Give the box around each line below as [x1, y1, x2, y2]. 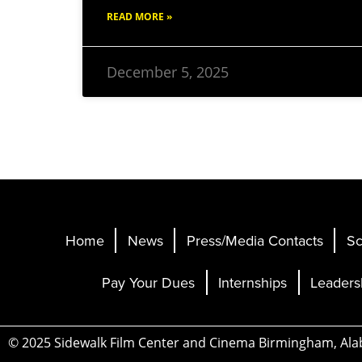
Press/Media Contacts [186, 229, 323, 250]
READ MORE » [107, 9, 172, 23]
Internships [218, 271, 288, 293]
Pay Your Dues [102, 271, 196, 293]
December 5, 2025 [107, 61, 229, 82]
